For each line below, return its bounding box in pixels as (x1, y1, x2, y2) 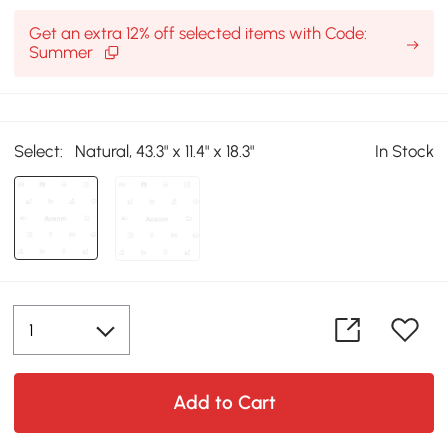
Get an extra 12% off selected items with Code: (28, 23, 367, 44)
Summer (28, 42, 97, 63)
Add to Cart (172, 391, 276, 415)
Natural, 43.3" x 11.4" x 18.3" (75, 140, 255, 161)
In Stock (374, 140, 434, 161)
